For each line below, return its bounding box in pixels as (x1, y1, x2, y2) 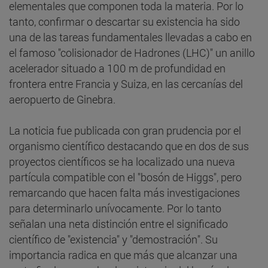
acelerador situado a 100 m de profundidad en (9, 60, 226, 75)
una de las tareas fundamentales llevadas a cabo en (9, 29, 252, 44)
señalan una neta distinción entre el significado (9, 216, 228, 231)
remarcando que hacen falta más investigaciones (9, 185, 240, 200)
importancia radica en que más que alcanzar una (9, 247, 237, 262)
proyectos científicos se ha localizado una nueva (9, 154, 235, 169)
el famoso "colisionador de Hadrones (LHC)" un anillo (9, 45, 255, 60)
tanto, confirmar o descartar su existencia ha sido (9, 14, 240, 29)
